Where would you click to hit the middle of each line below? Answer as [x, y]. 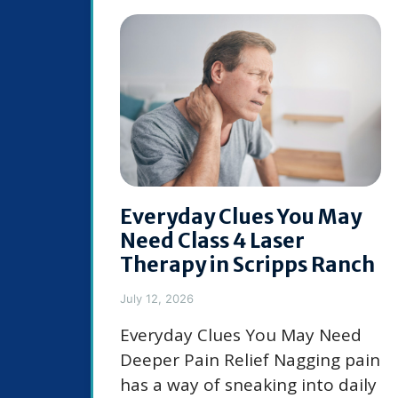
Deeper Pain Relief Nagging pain [250, 360]
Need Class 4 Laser [212, 241]
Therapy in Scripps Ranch [247, 265]
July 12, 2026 [157, 299]
